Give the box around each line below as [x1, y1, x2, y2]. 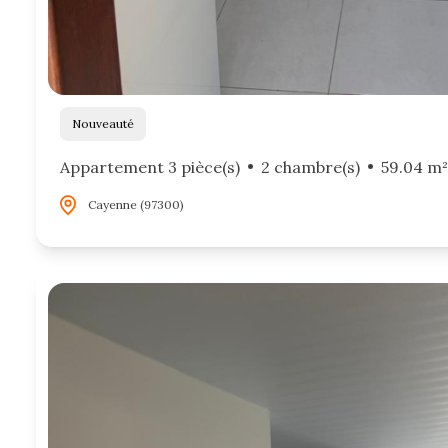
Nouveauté [81, 115, 134, 131]
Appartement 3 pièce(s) [60, 156, 240, 177]
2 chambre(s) [260, 156, 360, 177]
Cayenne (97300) [88, 196, 184, 212]
